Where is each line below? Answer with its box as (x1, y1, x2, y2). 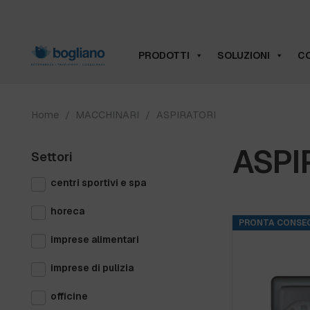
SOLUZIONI (217, 49, 270, 62)
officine (51, 289, 88, 302)
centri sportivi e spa (51, 176, 146, 189)
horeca (51, 204, 84, 217)
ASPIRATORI (156, 109, 216, 121)
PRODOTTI (138, 49, 190, 62)
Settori (31, 149, 73, 165)
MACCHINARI (75, 109, 140, 121)
